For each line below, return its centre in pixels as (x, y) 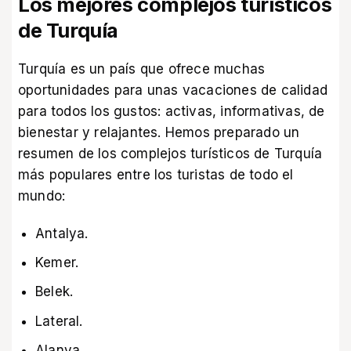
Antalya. (62, 234)
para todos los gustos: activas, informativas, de (172, 111)
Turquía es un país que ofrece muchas (142, 69)
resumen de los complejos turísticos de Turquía (170, 153)
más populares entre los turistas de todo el (156, 174)
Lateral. (59, 321)
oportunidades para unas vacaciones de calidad (173, 90)
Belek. (54, 292)
